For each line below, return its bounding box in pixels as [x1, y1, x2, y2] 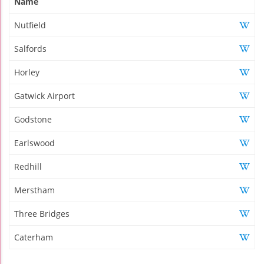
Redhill [14, 161, 42, 173]
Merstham [14, 184, 55, 196]
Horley [14, 67, 39, 78]
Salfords [14, 43, 47, 55]
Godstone [14, 114, 52, 126]
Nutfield [14, 19, 46, 31]
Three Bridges [14, 208, 70, 220]
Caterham [14, 232, 53, 243]
